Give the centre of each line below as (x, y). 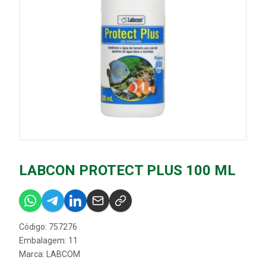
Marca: (33, 254)
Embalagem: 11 (48, 240)
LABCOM (63, 254)
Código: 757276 (48, 227)
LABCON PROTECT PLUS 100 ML (127, 170)
